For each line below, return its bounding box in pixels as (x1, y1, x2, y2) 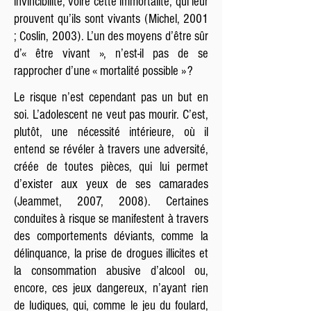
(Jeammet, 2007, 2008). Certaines (14, 194, 208, 209)
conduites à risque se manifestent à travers (14, 212, 208, 226)
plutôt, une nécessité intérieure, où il (14, 125, 208, 140)
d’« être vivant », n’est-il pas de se (14, 47, 208, 61)
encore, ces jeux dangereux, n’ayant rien (14, 281, 208, 296)
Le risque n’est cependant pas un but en (14, 90, 208, 105)
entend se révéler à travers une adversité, (14, 142, 208, 157)
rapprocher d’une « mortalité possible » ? (14, 64, 193, 78)
